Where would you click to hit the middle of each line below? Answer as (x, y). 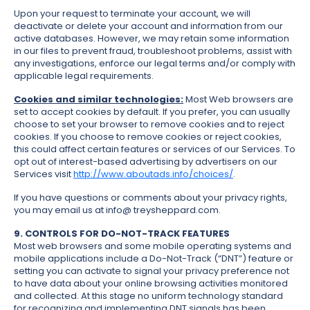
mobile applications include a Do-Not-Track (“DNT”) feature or (154, 259)
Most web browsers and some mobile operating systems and (153, 246)
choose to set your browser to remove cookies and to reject (149, 125)
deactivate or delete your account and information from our (148, 26)
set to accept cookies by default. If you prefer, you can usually (152, 112)
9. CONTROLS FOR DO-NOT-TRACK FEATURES (122, 234)
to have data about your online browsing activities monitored (151, 284)
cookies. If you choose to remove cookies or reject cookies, (148, 137)
